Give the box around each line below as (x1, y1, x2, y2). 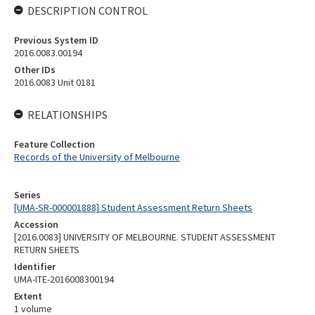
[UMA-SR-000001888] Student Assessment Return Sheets (14, 201, 252, 214)
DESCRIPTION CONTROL (27, 4, 148, 18)
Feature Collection (14, 138, 95, 150)
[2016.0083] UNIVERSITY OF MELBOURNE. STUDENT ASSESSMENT (14, 231, 276, 243)
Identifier (14, 260, 56, 273)
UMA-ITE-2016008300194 (14, 273, 114, 285)
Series (14, 188, 41, 201)
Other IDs (14, 63, 56, 76)
